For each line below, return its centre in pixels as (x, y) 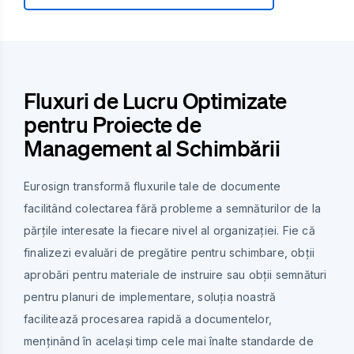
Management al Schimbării (152, 147)
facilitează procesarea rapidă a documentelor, (148, 318)
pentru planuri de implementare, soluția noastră (150, 296)
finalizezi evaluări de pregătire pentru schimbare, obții (169, 252)
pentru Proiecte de (112, 124)
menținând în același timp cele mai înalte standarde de (169, 341)
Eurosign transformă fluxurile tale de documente (153, 186)
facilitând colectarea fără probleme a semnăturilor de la (173, 208)
